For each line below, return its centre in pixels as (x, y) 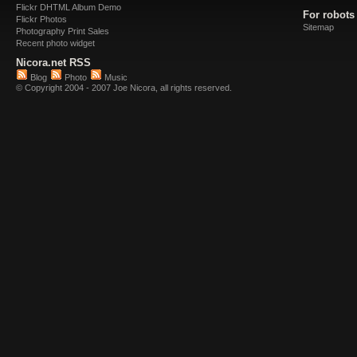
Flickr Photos (41, 19)
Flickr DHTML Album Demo (69, 7)
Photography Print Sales (63, 31)
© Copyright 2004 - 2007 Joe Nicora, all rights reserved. (124, 88)
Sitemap (318, 27)
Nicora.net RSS (53, 63)
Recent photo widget (55, 43)
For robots (329, 15)
